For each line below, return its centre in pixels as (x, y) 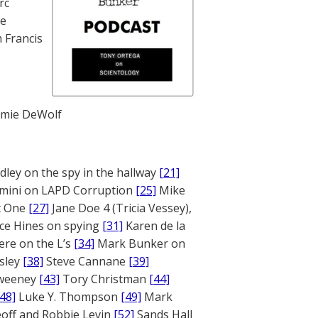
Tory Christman (104, 279)
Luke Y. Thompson (68, 297)
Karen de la (154, 226)
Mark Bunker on (140, 243)
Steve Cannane (86, 261)
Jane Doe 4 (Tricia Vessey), (120, 208)
